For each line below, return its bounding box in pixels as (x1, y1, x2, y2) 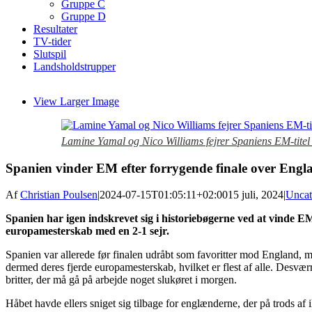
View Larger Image (33, 95, 119, 107)
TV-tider (33, 36, 71, 47)
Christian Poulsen (20, 189, 97, 201)
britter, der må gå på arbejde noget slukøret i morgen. (6, 274, 237, 286)
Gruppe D (61, 10, 106, 22)
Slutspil (33, 48, 66, 60)
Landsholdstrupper (33, 61, 116, 72)
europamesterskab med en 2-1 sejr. (6, 225, 169, 237)
